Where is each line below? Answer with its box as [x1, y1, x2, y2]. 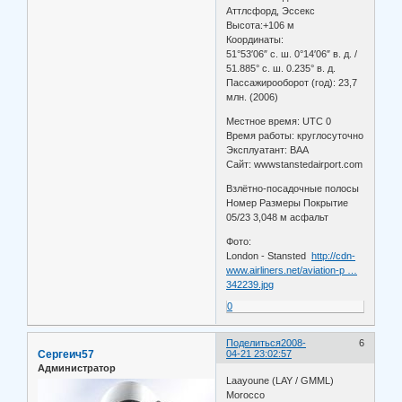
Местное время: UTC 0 [226, 116, 332, 127]
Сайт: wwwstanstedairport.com [226, 159, 363, 170]
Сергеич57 [38, 348, 94, 361]
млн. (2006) [226, 92, 279, 103]
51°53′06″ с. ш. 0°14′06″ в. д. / [226, 48, 358, 60]
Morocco [226, 389, 266, 400]
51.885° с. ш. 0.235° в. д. [226, 63, 336, 74]
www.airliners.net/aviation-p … [226, 265, 358, 276]
